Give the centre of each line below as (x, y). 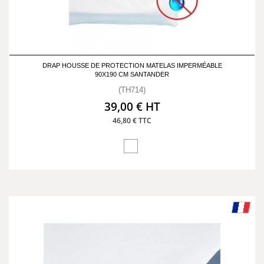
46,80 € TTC (132, 121)
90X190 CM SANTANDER (132, 74)
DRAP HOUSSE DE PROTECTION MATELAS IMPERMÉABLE (132, 65)
